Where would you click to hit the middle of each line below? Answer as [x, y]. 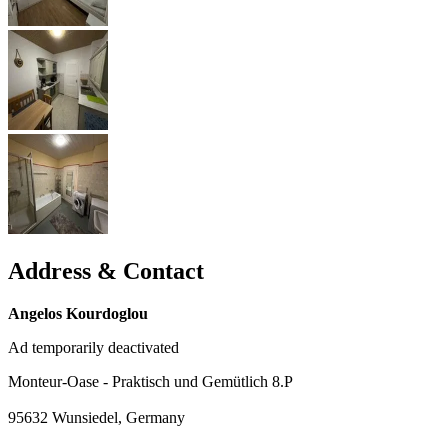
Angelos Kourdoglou [78, 313]
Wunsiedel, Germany [118, 417]
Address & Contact [106, 270]
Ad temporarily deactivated [93, 347]
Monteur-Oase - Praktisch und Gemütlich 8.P [150, 381]
